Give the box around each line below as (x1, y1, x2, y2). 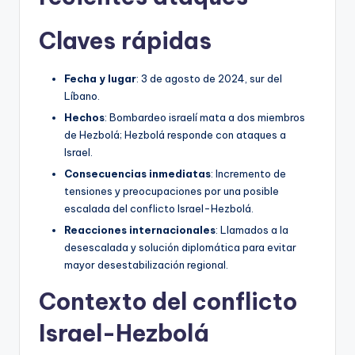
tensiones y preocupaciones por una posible (64, 185, 279, 198)
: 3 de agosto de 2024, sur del (136, 71, 282, 85)
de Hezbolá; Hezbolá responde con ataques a (64, 128, 286, 142)
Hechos (64, 111, 105, 124)
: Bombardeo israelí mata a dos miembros (105, 111, 305, 124)
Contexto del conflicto (39, 287, 297, 317)
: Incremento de (211, 167, 286, 181)
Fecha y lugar (64, 71, 136, 85)
